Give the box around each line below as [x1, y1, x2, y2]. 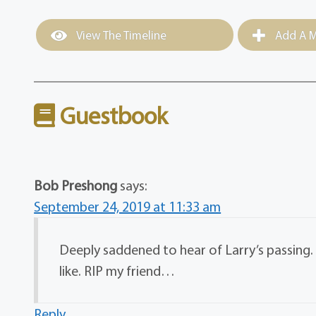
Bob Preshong [34, 176, 118, 195]
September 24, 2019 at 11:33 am [34, 197, 221, 216]
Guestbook [55, 100, 169, 131]
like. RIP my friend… [59, 262, 176, 280]
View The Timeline [74, 28, 167, 43]
